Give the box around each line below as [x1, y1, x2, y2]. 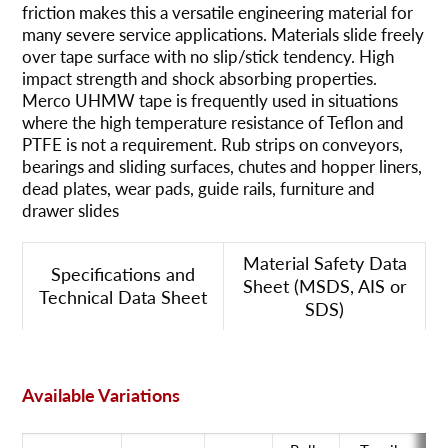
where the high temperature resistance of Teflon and [22, 112, 404, 134]
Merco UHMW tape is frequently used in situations [22, 90, 398, 112]
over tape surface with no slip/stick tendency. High [22, 46, 394, 68]
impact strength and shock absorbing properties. [22, 68, 377, 90]
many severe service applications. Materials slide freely [22, 24, 424, 46]
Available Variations [22, 383, 180, 406]
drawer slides [22, 200, 119, 222]
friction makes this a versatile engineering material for [22, 2, 413, 24]
